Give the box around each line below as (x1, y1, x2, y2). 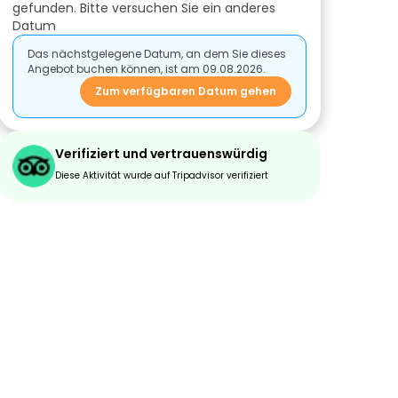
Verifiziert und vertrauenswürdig (55, 145, 267, 163)
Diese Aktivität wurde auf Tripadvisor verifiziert (55, 169, 268, 182)
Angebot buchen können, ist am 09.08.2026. (28, 61, 266, 76)
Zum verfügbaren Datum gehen (95, 84, 276, 99)
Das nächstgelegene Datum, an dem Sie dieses (28, 46, 286, 61)
